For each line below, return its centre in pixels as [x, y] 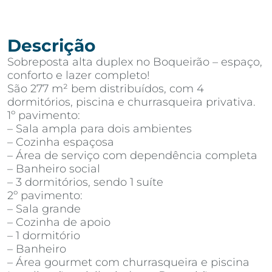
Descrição [51, 46]
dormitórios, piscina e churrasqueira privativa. [131, 102]
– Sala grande [44, 209]
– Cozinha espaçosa [61, 142]
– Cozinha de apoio [59, 222]
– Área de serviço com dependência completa [132, 155]
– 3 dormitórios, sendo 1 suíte [85, 182]
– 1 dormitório [44, 236]
